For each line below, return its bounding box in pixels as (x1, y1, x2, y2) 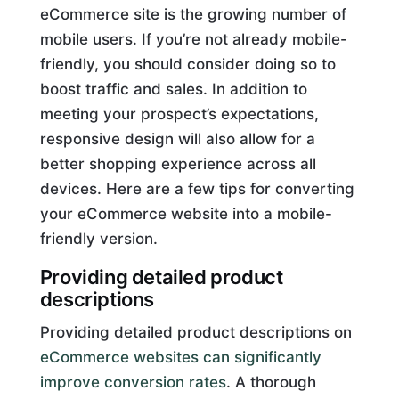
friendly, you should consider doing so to (39, 55, 336, 74)
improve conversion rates (39, 373, 226, 392)
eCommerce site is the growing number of (39, 5, 346, 24)
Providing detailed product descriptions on (39, 323, 352, 342)
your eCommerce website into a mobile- (39, 205, 332, 224)
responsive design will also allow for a (39, 130, 315, 149)
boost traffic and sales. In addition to (39, 80, 307, 99)
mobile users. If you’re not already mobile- (39, 30, 347, 49)
